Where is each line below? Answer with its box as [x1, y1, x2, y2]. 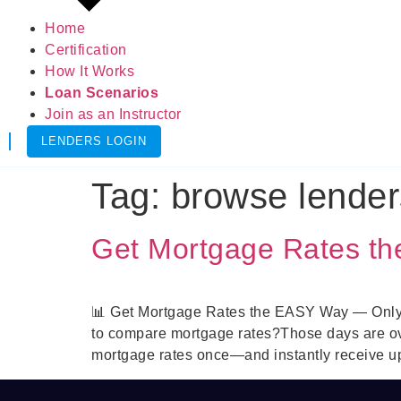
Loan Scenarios [45, 85, 158, 101]
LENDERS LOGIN [41, 134, 147, 149]
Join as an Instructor [45, 107, 182, 123]
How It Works [45, 64, 134, 80]
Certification [45, 42, 127, 58]
